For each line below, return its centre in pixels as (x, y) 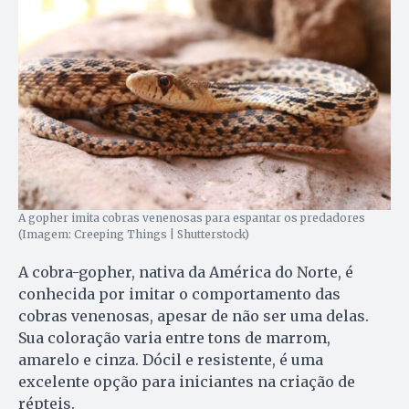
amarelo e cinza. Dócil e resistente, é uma (171, 359)
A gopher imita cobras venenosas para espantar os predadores (192, 217)
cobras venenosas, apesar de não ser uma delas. (194, 315)
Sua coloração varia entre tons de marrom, (174, 337)
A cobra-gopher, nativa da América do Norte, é (186, 272)
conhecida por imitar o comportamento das (179, 294)
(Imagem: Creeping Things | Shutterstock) (134, 234)
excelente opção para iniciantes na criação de (187, 381)
